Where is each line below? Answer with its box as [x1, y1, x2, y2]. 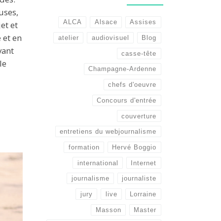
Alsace [94, 18, 117, 26]
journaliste [122, 175, 157, 183]
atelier [58, 34, 79, 42]
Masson [95, 206, 121, 214]
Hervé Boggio [112, 143, 157, 151]
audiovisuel [91, 34, 129, 42]
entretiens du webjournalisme [60, 128, 157, 136]
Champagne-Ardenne [88, 65, 157, 73]
